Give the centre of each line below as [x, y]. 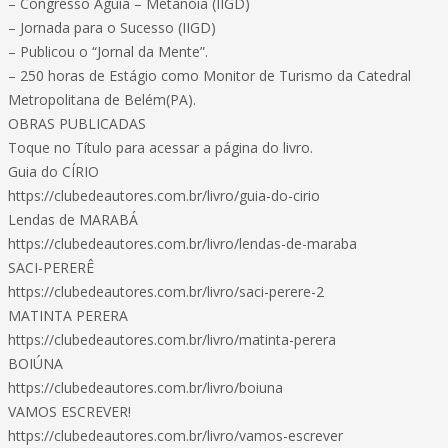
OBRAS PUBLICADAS [77, 123]
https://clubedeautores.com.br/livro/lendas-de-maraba [182, 243]
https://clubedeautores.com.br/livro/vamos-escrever [175, 435]
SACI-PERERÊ [51, 267]
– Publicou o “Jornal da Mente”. [108, 51]
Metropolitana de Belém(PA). [102, 99]
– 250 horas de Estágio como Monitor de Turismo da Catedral [209, 75]
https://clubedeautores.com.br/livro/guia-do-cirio [164, 195]
